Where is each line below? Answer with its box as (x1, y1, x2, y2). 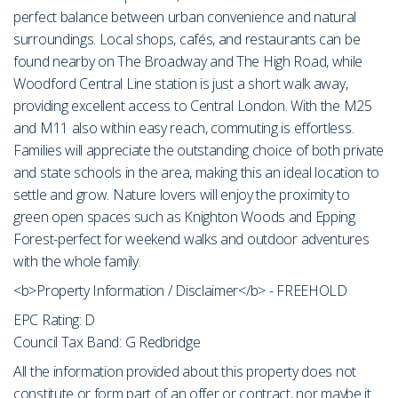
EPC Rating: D (13, 310, 96, 330)
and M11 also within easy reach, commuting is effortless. (13, 118, 354, 139)
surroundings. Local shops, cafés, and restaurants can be (13, 29, 361, 50)
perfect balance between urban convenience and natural (13, 7, 357, 28)
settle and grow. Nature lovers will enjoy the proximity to (13, 185, 350, 205)
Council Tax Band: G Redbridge (13, 332, 201, 353)
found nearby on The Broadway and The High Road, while (13, 52, 363, 72)
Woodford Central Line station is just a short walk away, (13, 74, 348, 94)
